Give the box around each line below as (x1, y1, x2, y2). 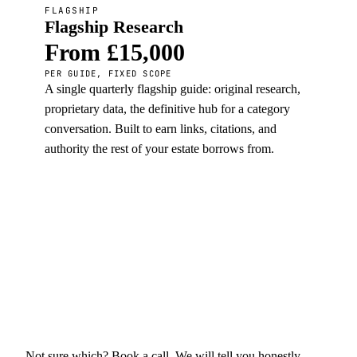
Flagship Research (45, 17, 183, 37)
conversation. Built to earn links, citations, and (45, 122, 277, 135)
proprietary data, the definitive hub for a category (45, 102, 290, 116)
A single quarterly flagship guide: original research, (45, 82, 300, 96)
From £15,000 (45, 39, 185, 65)
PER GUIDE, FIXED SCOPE (45, 68, 172, 79)
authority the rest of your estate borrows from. (45, 142, 274, 155)
